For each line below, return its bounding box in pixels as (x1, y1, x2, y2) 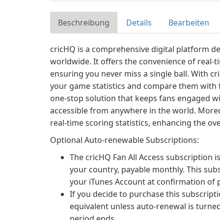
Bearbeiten (168, 17, 209, 28)
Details (126, 17, 152, 28)
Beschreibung (58, 17, 110, 28)
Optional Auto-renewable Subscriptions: (50, 135, 199, 145)
